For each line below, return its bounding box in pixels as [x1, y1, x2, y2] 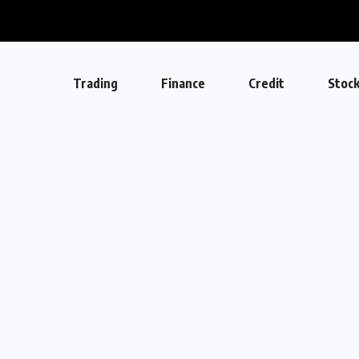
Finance [160, 75, 205, 91]
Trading [72, 75, 118, 91]
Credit [248, 75, 284, 91]
